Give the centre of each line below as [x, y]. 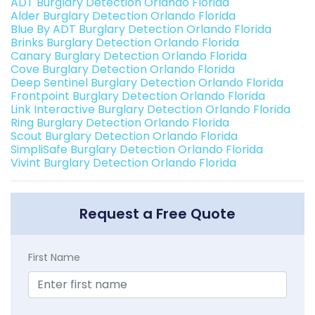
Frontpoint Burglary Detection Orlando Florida [138, 96]
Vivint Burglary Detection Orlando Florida [123, 163]
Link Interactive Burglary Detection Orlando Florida [150, 110]
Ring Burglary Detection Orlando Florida [120, 123]
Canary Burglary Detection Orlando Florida [129, 56]
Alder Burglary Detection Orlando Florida [123, 16]
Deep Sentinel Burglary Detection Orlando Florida [147, 83]
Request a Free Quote [157, 214]
